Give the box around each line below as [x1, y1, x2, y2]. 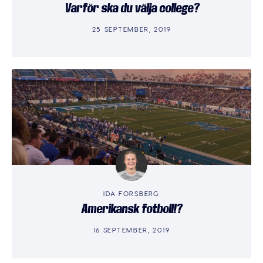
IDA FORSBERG [103, 189, 160, 198]
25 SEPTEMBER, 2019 [92, 24, 171, 33]
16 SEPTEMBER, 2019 [93, 225, 170, 234]
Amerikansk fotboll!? [81, 202, 182, 217]
